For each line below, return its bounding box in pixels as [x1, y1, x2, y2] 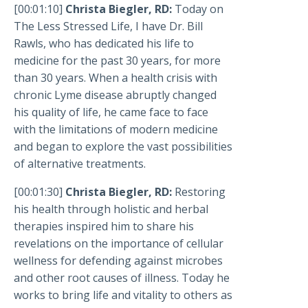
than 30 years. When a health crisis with [14, 70, 217, 86]
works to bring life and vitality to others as [14, 287, 232, 303]
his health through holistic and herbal [14, 201, 208, 217]
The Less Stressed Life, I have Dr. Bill [14, 19, 203, 34]
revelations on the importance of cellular [14, 236, 223, 252]
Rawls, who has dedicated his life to [14, 36, 194, 52]
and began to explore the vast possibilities [14, 139, 232, 155]
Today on [175, 1, 223, 17]
